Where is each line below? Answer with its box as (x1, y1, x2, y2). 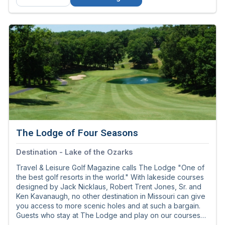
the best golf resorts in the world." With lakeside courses (16, 173, 204, 182)
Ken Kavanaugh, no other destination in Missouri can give (16, 192, 205, 201)
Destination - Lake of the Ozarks (16, 148, 133, 157)
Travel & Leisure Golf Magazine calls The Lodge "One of (16, 163, 204, 172)
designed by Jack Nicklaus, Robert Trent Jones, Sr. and (16, 182, 201, 191)
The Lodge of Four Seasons (16, 127, 138, 139)
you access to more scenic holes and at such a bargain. (16, 201, 200, 210)
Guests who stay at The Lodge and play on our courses (16, 211, 200, 220)
